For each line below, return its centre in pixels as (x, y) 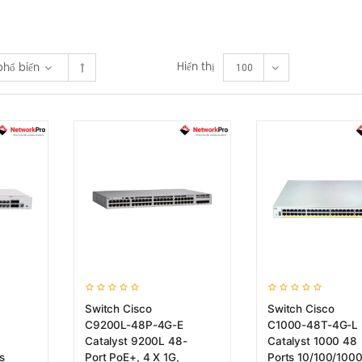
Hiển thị (196, 67)
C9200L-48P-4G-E (134, 325)
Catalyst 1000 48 (312, 341)
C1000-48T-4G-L (313, 325)
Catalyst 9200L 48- (136, 341)
